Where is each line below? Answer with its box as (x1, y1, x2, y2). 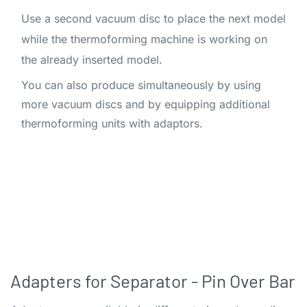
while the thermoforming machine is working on (21, 32, 267, 46)
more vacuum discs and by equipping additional (21, 97, 270, 111)
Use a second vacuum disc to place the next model (21, 11, 286, 25)
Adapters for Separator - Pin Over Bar (10, 269, 295, 291)
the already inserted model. (21, 52, 162, 66)
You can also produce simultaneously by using (21, 77, 261, 92)
